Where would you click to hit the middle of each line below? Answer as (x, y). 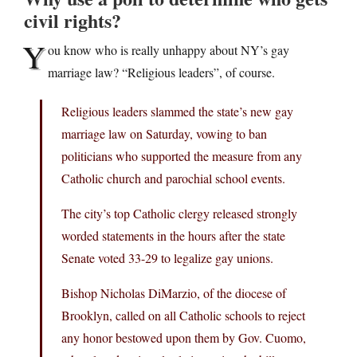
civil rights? (73, 20)
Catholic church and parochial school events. (173, 178)
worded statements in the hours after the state (173, 235)
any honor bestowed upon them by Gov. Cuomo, (184, 337)
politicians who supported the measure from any (182, 155)
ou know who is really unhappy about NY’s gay (169, 49)
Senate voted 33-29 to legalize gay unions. (167, 257)
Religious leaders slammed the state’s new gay (177, 111)
